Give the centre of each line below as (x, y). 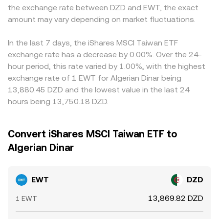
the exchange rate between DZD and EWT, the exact (103, 8)
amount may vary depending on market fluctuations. (102, 19)
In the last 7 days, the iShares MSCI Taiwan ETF (93, 43)
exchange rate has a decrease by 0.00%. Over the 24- (105, 55)
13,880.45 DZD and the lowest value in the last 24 (99, 90)
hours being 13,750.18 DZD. (58, 101)
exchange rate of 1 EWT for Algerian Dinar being (95, 78)
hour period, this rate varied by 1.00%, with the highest (107, 66)
